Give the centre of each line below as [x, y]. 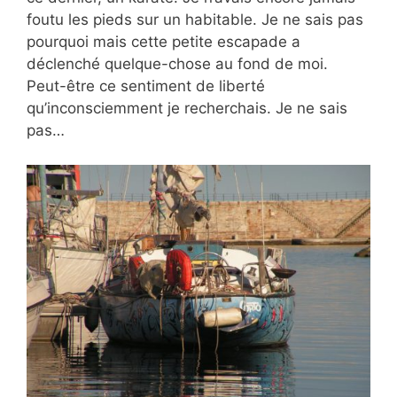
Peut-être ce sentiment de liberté [146, 86]
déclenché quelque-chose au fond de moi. [177, 64]
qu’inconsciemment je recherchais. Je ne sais [187, 109]
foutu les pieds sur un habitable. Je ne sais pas [195, 20]
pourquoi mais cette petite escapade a [163, 42]
